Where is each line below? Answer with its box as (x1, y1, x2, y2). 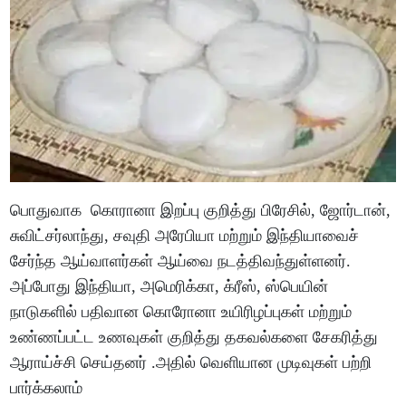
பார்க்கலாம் (10, 378, 88, 397)
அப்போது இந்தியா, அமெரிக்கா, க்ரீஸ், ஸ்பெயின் (10, 276, 329, 295)
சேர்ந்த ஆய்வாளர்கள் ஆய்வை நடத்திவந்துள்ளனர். (10, 251, 352, 270)
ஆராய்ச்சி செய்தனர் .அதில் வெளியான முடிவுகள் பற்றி (10, 353, 372, 372)
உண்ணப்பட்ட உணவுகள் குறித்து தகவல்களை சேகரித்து (10, 327, 379, 346)
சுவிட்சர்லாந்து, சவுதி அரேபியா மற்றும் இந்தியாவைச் (10, 226, 360, 245)
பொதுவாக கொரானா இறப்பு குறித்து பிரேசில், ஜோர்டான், (10, 200, 391, 219)
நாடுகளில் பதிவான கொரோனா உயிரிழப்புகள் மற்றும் (10, 302, 353, 321)
